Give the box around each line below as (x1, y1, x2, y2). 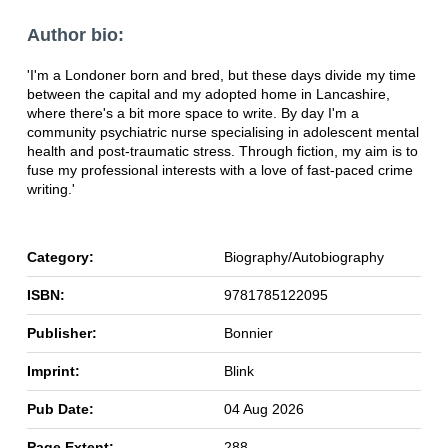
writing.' (26, 180, 75, 197)
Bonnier (223, 324, 273, 341)
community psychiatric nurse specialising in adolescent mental (26, 123, 419, 140)
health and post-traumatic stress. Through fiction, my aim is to (26, 142, 418, 159)
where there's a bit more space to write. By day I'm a (26, 104, 359, 121)
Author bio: (26, 24, 124, 45)
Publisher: (26, 324, 97, 341)
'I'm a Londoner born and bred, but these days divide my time (26, 66, 416, 83)
